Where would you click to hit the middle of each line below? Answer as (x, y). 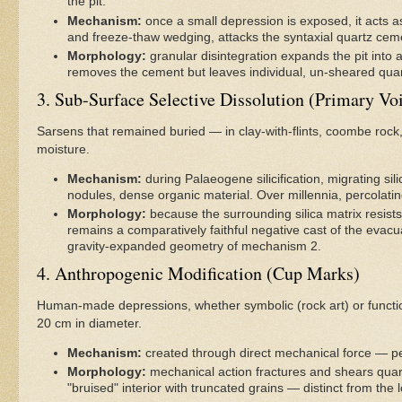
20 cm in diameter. (89, 324)
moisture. (63, 150)
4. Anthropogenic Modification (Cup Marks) (198, 273)
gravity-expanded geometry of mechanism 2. (194, 247)
